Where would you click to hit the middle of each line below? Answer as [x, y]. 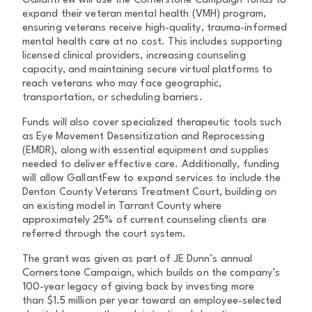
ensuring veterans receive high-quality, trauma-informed [155, 28]
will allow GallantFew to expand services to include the [151, 179]
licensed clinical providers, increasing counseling [134, 56]
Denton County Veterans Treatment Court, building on [150, 193]
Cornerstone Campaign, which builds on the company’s [151, 273]
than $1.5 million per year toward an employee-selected [152, 301]
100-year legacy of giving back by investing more [138, 287]
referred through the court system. [104, 234]
